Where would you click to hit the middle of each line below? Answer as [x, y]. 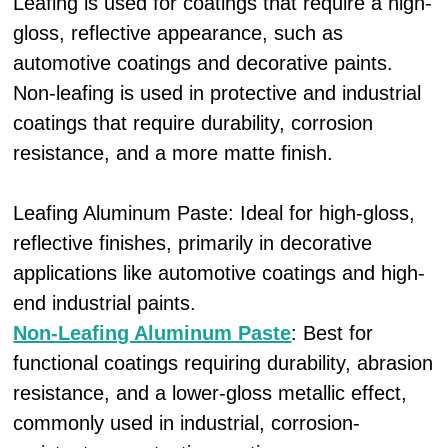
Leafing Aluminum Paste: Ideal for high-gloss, [214, 213]
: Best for [332, 333]
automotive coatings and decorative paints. [203, 63]
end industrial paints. [105, 303]
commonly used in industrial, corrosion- [187, 423]
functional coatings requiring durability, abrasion [223, 363]
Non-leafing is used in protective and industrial [217, 93]
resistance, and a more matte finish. [173, 153]
